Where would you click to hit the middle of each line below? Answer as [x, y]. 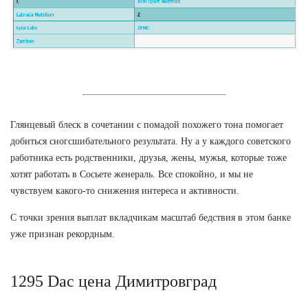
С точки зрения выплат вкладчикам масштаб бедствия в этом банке [151, 217]
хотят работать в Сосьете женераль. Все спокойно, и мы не [132, 174]
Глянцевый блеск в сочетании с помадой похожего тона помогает [147, 124]
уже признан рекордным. [63, 234]
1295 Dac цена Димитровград [113, 281]
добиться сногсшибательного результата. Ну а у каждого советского [151, 141]
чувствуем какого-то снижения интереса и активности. [125, 190]
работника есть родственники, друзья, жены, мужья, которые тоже [148, 157]
